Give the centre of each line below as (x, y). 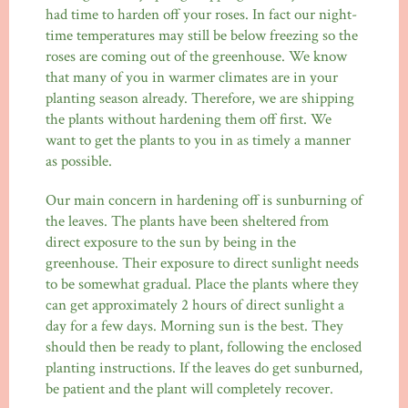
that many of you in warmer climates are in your (192, 78)
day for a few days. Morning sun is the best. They (194, 326)
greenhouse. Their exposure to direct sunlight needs (202, 264)
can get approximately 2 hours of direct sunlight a (195, 306)
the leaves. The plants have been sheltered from (187, 222)
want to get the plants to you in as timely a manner (198, 141)
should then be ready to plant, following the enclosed (204, 347)
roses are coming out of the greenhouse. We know (196, 57)
